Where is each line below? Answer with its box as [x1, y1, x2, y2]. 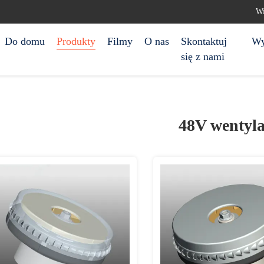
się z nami [181, 51, 225, 62]
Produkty [57, 35, 95, 47]
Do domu [5, 35, 45, 47]
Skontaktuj [181, 35, 227, 47]
